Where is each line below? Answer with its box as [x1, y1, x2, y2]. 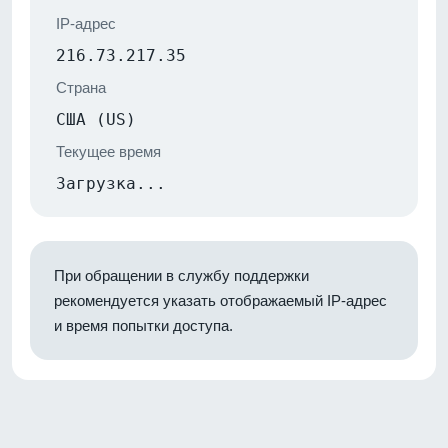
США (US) [56, 109, 136, 129]
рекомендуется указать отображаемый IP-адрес [54, 291, 387, 309]
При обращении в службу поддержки [54, 266, 309, 284]
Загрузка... [56, 173, 166, 193]
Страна [56, 78, 106, 96]
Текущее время [56, 142, 161, 160]
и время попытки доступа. [54, 316, 233, 334]
